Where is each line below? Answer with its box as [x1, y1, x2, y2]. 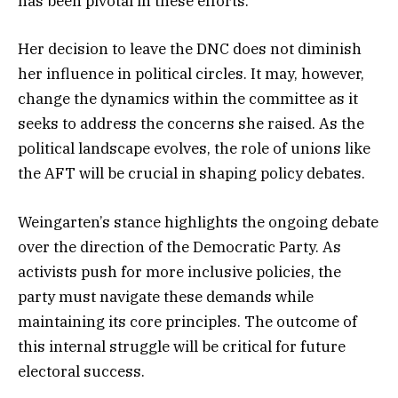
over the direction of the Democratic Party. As [18, 236, 341, 257]
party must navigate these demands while [18, 286, 314, 306]
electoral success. [18, 361, 145, 381]
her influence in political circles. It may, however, [18, 64, 364, 84]
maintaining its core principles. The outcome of [18, 311, 357, 331]
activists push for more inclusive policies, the [18, 261, 341, 282]
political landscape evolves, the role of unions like [18, 139, 370, 159]
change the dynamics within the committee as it [18, 89, 358, 109]
